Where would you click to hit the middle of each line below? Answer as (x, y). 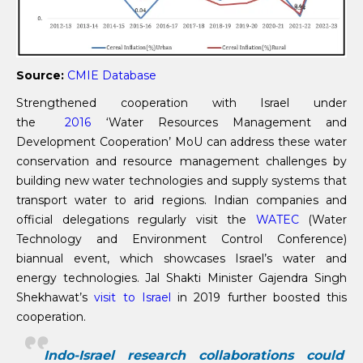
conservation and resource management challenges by (181, 161)
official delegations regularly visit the (136, 219)
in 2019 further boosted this (258, 297)
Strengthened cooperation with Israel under (181, 102)
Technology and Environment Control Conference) (181, 239)
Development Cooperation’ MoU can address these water (181, 141)
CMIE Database (112, 75)
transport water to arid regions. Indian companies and (181, 200)
